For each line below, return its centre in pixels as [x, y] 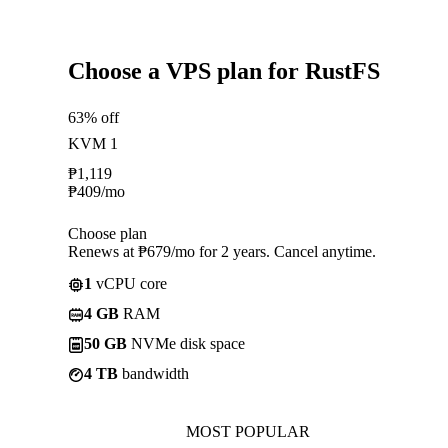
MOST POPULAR [248, 431]
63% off [93, 117]
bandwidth [153, 373]
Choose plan [107, 233]
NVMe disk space [186, 343]
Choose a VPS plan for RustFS [224, 70]
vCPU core [129, 283]
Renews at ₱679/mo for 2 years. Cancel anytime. [222, 251]
